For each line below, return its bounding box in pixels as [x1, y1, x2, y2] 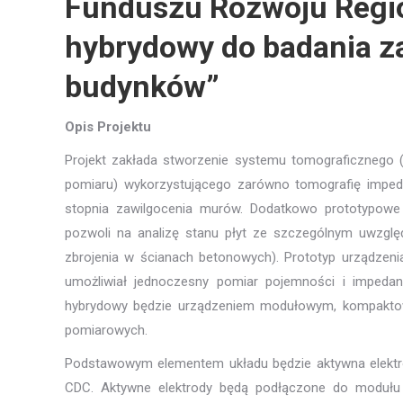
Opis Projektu [65, 119, 151, 135]
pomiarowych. [65, 322, 148, 338]
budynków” [65, 68, 219, 104]
